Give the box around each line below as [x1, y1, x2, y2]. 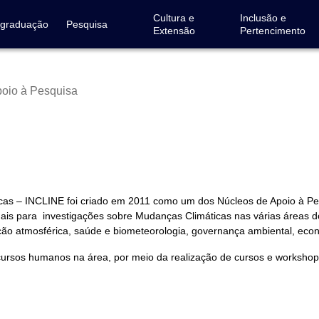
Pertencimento [239, 25, 305, 36]
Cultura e [152, 12, 194, 23]
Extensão [152, 25, 195, 36]
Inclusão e [239, 12, 286, 23]
